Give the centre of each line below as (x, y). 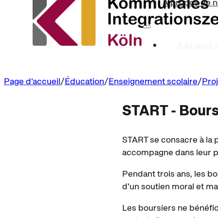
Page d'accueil (32, 81)
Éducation (84, 81)
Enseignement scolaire (153, 81)
